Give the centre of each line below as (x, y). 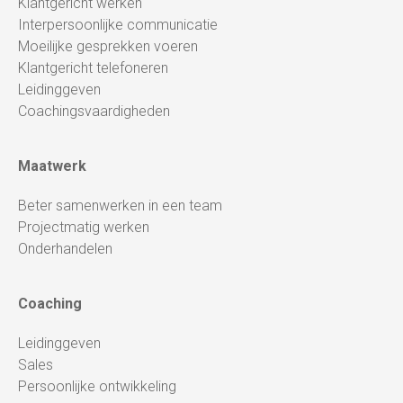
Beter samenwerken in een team (120, 206)
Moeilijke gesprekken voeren (108, 46)
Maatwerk (52, 166)
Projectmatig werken (84, 227)
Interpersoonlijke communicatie (118, 25)
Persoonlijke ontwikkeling (97, 386)
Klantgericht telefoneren (93, 68)
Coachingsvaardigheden (94, 111)
